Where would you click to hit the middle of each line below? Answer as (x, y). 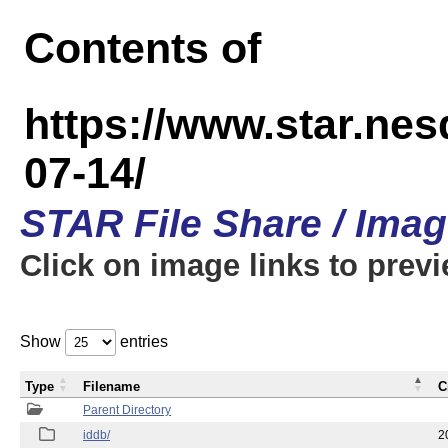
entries (142, 341)
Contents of (142, 48)
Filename (111, 386)
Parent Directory (127, 410)
